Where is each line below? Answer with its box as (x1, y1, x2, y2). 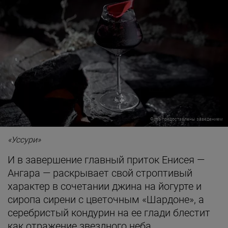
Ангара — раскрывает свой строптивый (8, 167, 192, 180)
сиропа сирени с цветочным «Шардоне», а (8, 193, 204, 206)
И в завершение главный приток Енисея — (8, 154, 205, 166)
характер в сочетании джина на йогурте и (8, 180, 202, 193)
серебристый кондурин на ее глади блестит (8, 207, 210, 219)
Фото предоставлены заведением (150, 117, 223, 122)
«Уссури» (8, 135, 41, 145)
